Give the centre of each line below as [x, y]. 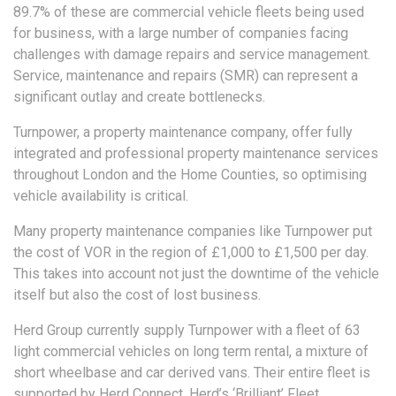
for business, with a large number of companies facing [181, 34]
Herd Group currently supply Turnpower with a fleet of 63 [187, 331]
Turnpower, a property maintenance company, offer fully [183, 133]
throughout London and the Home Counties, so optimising [190, 175]
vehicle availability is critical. [101, 196]
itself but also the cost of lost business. [137, 295]
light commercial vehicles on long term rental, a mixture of [191, 352]
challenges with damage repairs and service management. [192, 55]
